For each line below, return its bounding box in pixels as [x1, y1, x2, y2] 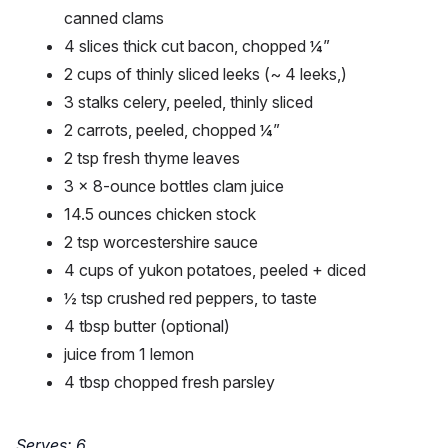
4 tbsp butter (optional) [64, 316, 230, 337]
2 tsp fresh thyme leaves [64, 148, 240, 169]
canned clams [64, 8, 168, 29]
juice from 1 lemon [64, 344, 194, 365]
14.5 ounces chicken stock [64, 204, 256, 225]
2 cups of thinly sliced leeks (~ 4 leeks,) [64, 64, 351, 85]
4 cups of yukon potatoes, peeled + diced [64, 260, 366, 281]
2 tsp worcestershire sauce [64, 232, 258, 253]
